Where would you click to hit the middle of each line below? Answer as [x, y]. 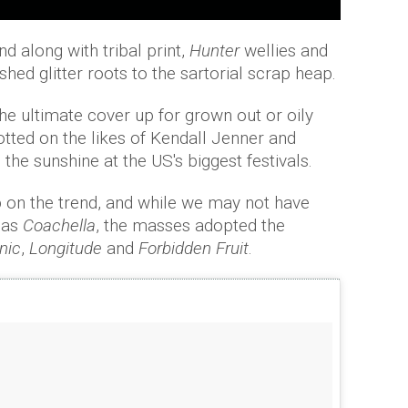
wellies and [284, 51]
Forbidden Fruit [194, 248]
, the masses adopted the [190, 225]
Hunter [214, 51]
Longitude [66, 248]
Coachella [59, 225]
